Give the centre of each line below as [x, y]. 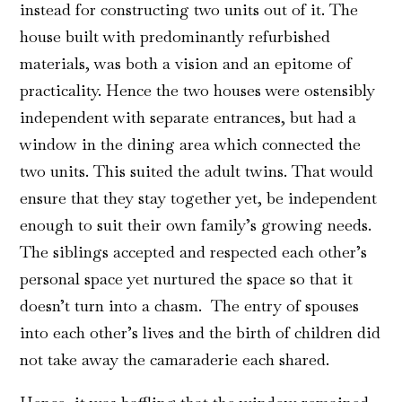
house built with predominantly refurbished [175, 37]
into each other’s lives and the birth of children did [201, 333]
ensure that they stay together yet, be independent [199, 198]
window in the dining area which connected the [191, 144]
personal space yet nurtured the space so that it [187, 279]
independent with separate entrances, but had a [188, 118]
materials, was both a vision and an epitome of [186, 64]
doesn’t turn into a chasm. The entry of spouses [190, 306]
